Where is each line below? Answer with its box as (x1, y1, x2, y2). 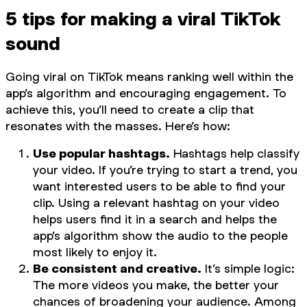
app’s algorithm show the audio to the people (33, 228, 288, 243)
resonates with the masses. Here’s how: (5, 119, 230, 134)
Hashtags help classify (170, 146, 299, 161)
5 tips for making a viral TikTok (5, 7, 281, 29)
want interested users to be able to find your (33, 179, 286, 194)
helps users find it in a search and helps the (33, 212, 277, 227)
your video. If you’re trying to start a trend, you (33, 162, 297, 177)
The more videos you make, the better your (33, 278, 279, 293)
